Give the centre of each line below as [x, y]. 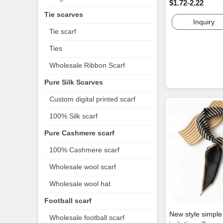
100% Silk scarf [73, 116]
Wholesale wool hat [80, 184]
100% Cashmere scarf [84, 150]
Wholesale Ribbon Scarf [87, 65]
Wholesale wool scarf [83, 167]
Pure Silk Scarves [74, 82]
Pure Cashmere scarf [79, 133]
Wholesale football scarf [87, 218]
